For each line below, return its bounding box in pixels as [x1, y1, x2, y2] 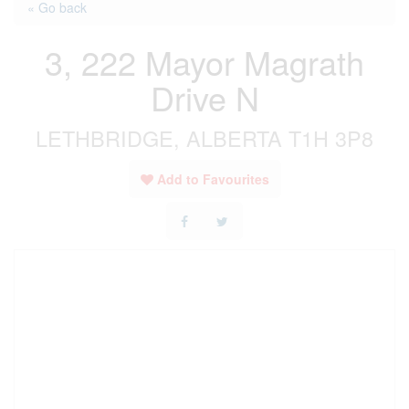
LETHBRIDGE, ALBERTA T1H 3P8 [36, 122, 373, 153]
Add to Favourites [156, 170, 269, 188]
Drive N [150, 74, 259, 121]
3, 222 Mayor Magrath [45, 38, 364, 85]
